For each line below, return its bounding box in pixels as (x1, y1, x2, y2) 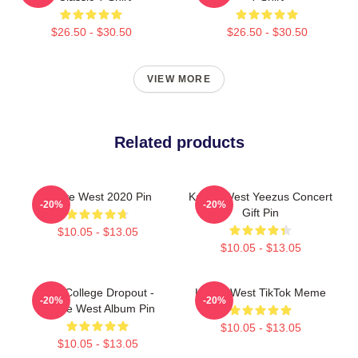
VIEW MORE (147, 73, 211, 85)
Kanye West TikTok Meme (195, 285, 326, 299)
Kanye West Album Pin (40, 301, 155, 315)
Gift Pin (242, 205, 279, 219)
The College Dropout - (41, 285, 154, 299)
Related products (113, 133, 245, 151)
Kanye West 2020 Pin (43, 189, 152, 203)
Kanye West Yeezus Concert (189, 189, 332, 203)
